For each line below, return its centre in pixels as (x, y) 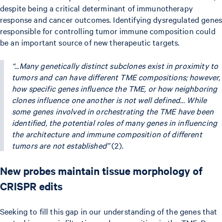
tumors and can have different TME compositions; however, (116, 77)
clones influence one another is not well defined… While (110, 99)
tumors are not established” (61, 145)
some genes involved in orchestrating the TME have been (113, 111)
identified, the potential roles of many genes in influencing (114, 122)
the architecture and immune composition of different (107, 134)
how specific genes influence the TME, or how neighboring (115, 88)
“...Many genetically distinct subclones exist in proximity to (115, 65)
